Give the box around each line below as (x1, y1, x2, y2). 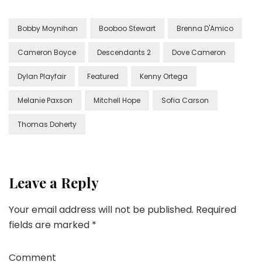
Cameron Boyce (18, 47, 76, 57)
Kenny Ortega (140, 71, 188, 81)
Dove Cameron (172, 47, 226, 57)
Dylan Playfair (18, 71, 66, 81)
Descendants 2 (97, 47, 151, 57)
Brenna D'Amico (177, 23, 233, 33)
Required (196, 203, 236, 216)
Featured (87, 71, 119, 81)
